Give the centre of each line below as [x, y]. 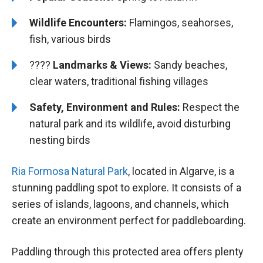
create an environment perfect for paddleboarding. [129, 221]
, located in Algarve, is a [181, 171]
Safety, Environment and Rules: [105, 107]
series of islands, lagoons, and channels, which [120, 204]
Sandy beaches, [189, 65]
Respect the [210, 107]
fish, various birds [70, 39]
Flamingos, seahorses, [180, 22]
